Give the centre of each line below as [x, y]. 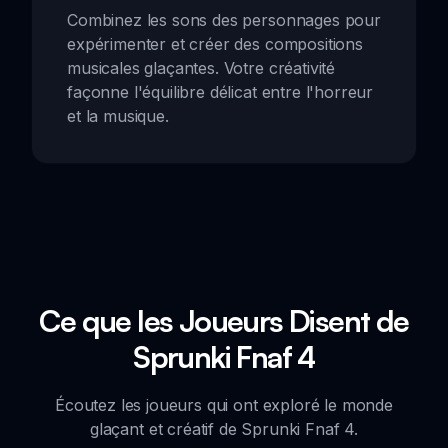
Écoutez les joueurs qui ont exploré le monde [224, 404]
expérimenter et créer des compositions [215, 43]
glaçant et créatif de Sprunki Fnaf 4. [224, 428]
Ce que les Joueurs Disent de [224, 320]
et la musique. [118, 115]
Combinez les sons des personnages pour [224, 19]
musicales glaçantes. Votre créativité [201, 67]
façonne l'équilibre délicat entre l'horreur [220, 91]
